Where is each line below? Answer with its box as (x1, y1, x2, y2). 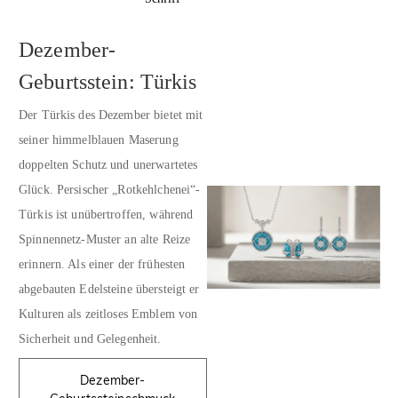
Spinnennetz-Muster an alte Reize (19, 232, 191, 246)
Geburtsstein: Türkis (19, 70, 197, 94)
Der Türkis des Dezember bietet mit (19, 107, 203, 122)
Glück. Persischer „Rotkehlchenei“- (19, 182, 201, 196)
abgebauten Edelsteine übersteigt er (19, 282, 200, 296)
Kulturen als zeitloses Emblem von (19, 306, 198, 321)
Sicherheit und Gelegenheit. (19, 331, 162, 346)
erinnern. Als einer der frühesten (19, 257, 186, 271)
